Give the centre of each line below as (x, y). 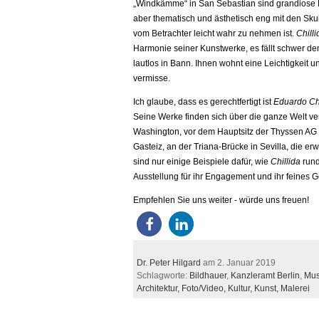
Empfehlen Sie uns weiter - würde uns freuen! (221, 200)
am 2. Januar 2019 (238, 263)
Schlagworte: (163, 276)
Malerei (295, 288)
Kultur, (241, 288)
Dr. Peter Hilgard (169, 263)
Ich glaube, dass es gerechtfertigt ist (203, 102)
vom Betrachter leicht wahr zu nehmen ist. (215, 33)
